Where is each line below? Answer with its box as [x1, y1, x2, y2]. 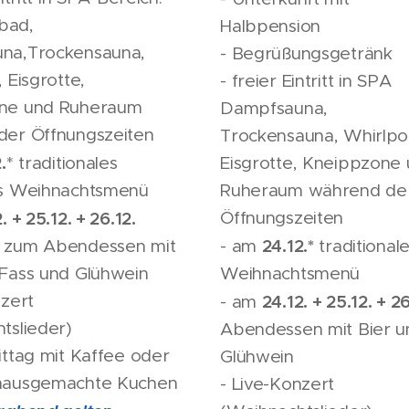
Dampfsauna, [220, 97, 328, 119]
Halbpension [220, 15, 320, 37]
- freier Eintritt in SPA [220, 69, 392, 91]
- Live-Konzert [220, 372, 335, 394]
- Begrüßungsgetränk [220, 42, 393, 64]
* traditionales [5, 152, 118, 173]
